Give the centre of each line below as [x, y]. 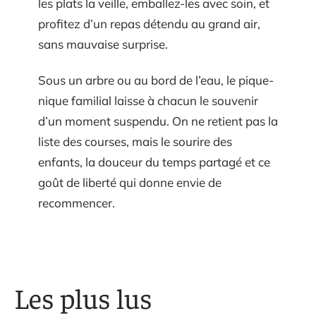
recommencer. [77, 203]
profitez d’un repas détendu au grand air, [149, 23]
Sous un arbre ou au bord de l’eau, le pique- [156, 80]
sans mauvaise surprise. [103, 44]
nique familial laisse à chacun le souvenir [148, 101]
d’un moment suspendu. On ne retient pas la [158, 121]
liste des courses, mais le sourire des [135, 142]
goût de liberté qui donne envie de [130, 183]
